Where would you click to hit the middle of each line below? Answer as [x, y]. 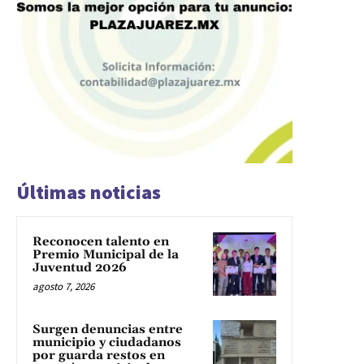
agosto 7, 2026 [63, 286]
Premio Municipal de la [106, 254]
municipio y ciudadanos [107, 342]
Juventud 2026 [80, 267]
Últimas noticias [89, 192]
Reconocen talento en [101, 241]
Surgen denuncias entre [108, 329]
